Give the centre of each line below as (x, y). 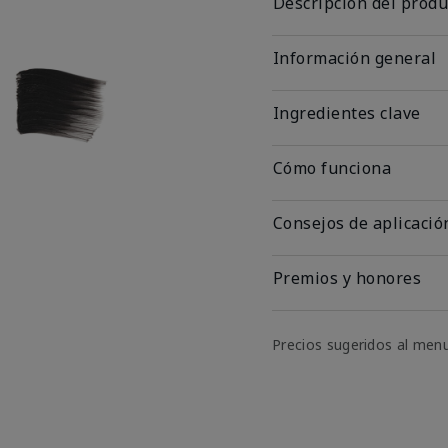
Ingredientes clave (347, 112)
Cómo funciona (332, 167)
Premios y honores (347, 277)
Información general (355, 57)
